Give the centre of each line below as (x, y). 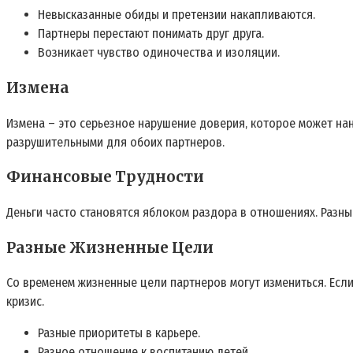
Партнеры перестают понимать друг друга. (151, 34)
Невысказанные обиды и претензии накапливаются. (176, 15)
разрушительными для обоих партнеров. (115, 142)
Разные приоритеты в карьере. (119, 333)
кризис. (25, 302)
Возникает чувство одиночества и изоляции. (159, 53)
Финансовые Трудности (105, 177)
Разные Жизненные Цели (110, 247)
